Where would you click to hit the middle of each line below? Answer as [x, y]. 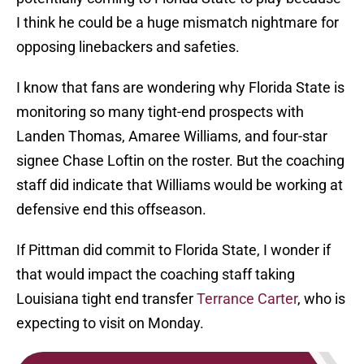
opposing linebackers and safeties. [128, 47]
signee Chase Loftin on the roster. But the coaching [180, 161]
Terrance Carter [247, 299]
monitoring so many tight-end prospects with [160, 112]
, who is [321, 299]
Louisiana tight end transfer [106, 299]
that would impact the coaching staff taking [156, 275]
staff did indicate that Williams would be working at [180, 185]
